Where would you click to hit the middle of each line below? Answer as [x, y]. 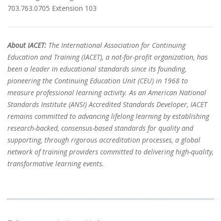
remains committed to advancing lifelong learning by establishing [108, 116]
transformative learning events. [56, 164]
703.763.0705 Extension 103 [52, 8]
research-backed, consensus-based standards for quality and [100, 128]
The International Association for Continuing [116, 45]
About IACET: [27, 45]
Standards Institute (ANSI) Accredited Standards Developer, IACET [107, 104]
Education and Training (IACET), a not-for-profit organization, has [108, 57]
